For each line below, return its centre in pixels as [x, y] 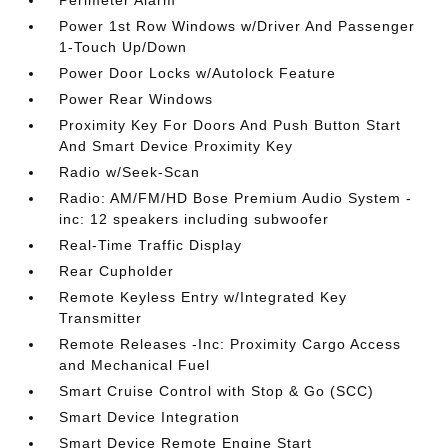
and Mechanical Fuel [135, 365]
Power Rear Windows [136, 99]
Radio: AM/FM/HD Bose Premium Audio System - [236, 198]
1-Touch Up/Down [123, 47]
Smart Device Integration [150, 417]
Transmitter [101, 318]
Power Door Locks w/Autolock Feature [198, 73]
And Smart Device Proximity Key [176, 146]
